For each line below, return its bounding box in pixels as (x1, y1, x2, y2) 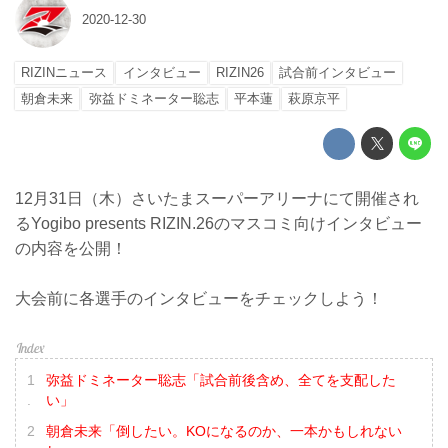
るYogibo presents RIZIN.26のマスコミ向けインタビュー (15, 214, 422, 232)
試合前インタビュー (279, 65, 397, 81)
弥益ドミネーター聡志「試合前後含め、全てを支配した (45, 371, 396, 388)
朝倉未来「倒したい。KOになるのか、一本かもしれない (45, 423, 402, 440)
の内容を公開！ (15, 239, 127, 257)
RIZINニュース (21, 65, 108, 81)
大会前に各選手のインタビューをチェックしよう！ (15, 290, 383, 308)
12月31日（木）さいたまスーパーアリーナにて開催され (15, 189, 419, 207)
